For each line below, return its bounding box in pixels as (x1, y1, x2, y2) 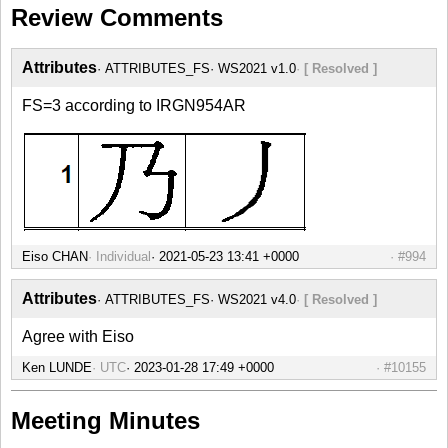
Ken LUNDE (22, 360, 92, 376)
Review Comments (11, 4, 223, 32)
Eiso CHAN (22, 249, 88, 265)
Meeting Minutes (11, 407, 200, 435)
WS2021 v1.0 (218, 61, 296, 77)
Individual (96, 249, 151, 265)
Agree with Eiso (22, 328, 134, 346)
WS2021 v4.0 (218, 292, 296, 308)
